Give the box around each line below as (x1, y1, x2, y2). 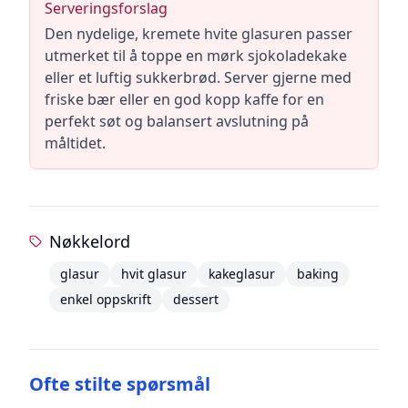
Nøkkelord (48, 230, 130, 252)
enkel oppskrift (59, 291, 151, 308)
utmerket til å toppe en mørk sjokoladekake (45, 46, 347, 66)
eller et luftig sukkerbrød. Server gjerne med (45, 67, 352, 87)
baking (296, 265, 339, 282)
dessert (172, 291, 219, 308)
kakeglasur (208, 265, 275, 282)
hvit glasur (120, 265, 187, 282)
